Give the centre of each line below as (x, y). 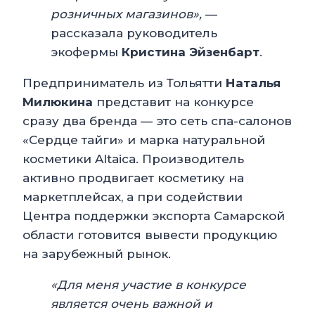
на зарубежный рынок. (97, 254)
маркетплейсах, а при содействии (133, 197)
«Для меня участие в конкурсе (148, 285)
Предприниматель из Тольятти (124, 83)
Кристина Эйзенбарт (191, 52)
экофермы (86, 52)
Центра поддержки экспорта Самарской (154, 216)
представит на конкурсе (173, 102)
